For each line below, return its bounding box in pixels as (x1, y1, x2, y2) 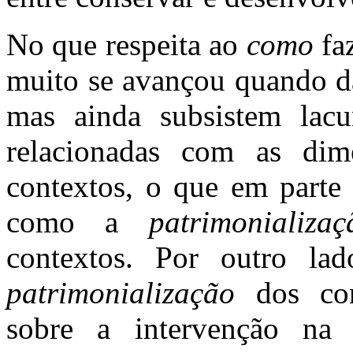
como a (6, 205, 149, 239)
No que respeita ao (6, 28, 247, 61)
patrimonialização (6, 276, 256, 310)
